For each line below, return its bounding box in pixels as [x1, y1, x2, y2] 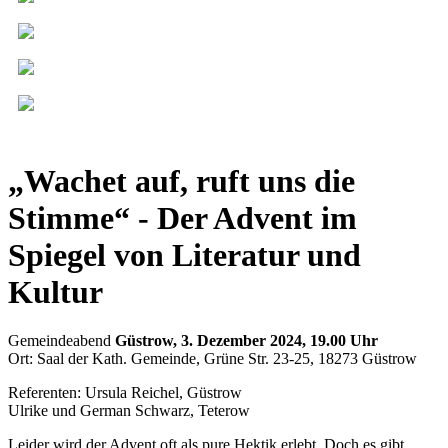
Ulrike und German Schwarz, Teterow [8, 402, 250, 420]
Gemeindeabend [8, 332, 115, 350]
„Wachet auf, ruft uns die [8, 162, 355, 199]
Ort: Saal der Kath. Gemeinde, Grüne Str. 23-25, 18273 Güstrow [8, 350, 417, 368]
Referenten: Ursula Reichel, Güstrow [8, 384, 242, 402]
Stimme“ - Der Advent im [8, 199, 357, 236]
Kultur [8, 273, 103, 310]
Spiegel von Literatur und [8, 236, 361, 273]
